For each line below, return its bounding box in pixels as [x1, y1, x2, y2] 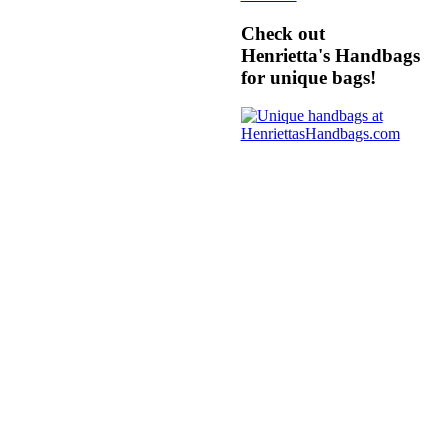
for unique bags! [240, 66, 376, 88]
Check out [240, 22, 325, 44]
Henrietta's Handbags [240, 44, 420, 66]
